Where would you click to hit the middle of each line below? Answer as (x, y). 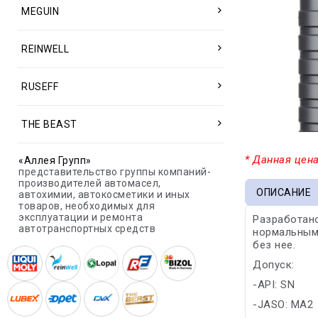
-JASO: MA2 (283, 305)
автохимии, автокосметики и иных (104, 194)
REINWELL (45, 49)
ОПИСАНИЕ (284, 192)
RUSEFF (40, 87)
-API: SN (274, 285)
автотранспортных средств (87, 229)
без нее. (274, 245)
